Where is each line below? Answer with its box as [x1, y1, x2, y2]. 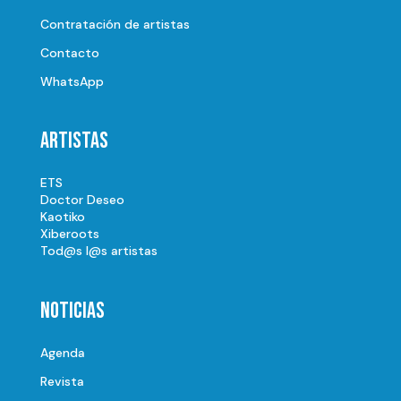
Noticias [39, 297, 105, 326]
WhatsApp [39, 73, 104, 90]
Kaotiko [39, 209, 85, 226]
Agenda [39, 345, 85, 362]
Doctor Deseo [39, 192, 124, 209]
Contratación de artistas [39, 16, 190, 33]
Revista [39, 373, 84, 390]
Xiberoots [39, 226, 99, 243]
